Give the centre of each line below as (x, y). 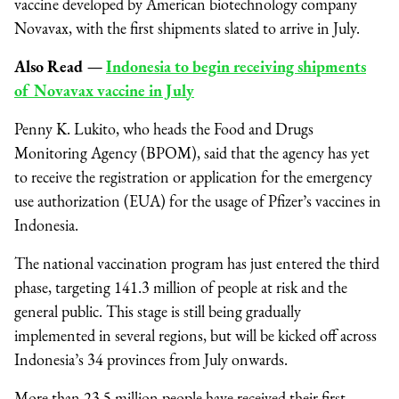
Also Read (51, 67)
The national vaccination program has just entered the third (197, 264)
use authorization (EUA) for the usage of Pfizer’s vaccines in (198, 201)
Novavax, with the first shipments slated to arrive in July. (187, 28)
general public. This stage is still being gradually (158, 312)
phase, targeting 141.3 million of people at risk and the (181, 288)
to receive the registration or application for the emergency (193, 177)
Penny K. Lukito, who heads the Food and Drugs (164, 129)
